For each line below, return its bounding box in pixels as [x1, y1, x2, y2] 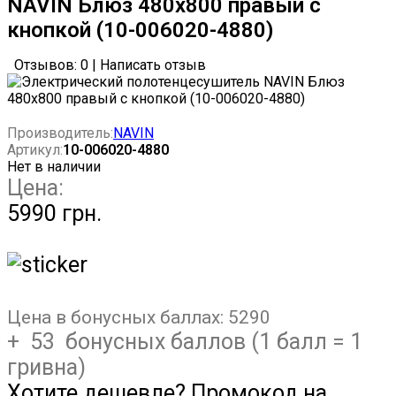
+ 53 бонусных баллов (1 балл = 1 [7, 329, 362, 355]
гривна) [7, 354, 86, 381]
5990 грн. [7, 201, 102, 227]
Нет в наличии [7, 158, 101, 176]
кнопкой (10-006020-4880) [7, 18, 274, 43]
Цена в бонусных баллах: [7, 307, 228, 329]
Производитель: [7, 125, 113, 142]
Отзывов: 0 [14, 57, 88, 74]
